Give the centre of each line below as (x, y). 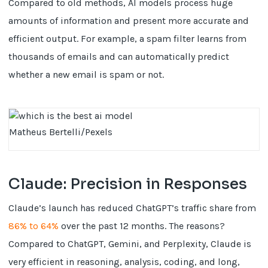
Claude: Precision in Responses (128, 184)
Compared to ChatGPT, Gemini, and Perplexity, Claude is (130, 244)
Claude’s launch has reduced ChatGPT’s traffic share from (133, 208)
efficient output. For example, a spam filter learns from (128, 39)
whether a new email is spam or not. (86, 74)
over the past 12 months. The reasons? (142, 226)
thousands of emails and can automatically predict (119, 57)
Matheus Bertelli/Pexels (61, 132)
